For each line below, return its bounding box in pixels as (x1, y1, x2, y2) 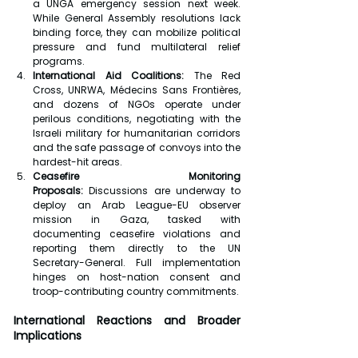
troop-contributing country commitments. (33, 284, 239, 299)
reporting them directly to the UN (33, 241, 241, 256)
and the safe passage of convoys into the (33, 141, 241, 155)
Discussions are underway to (83, 184, 241, 198)
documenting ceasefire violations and (33, 227, 241, 241)
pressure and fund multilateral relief (33, 40, 241, 54)
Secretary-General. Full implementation (33, 256, 241, 270)
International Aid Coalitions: (33, 69, 184, 83)
